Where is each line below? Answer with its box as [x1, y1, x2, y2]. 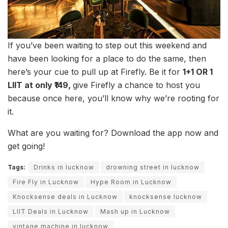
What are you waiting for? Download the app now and [8, 128, 218, 138]
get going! [8, 141, 45, 152]
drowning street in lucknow [106, 163, 199, 172]
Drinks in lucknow [34, 163, 94, 172]
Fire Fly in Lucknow [13, 178, 79, 186]
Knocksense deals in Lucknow [13, 193, 118, 201]
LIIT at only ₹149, [8, 80, 73, 91]
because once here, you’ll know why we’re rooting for [8, 93, 219, 104]
